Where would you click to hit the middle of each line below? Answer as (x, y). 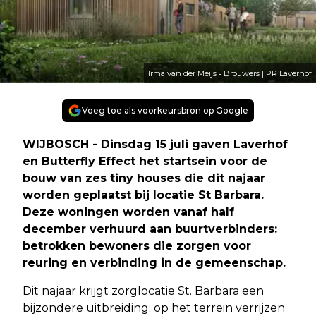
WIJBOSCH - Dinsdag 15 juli (107, 144)
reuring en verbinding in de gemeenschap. (154, 262)
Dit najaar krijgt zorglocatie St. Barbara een (143, 291)
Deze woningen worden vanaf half (128, 212)
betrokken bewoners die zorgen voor (137, 245)
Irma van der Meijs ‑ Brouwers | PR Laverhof (230, 73)
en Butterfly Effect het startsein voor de (145, 161)
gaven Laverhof (240, 144)
